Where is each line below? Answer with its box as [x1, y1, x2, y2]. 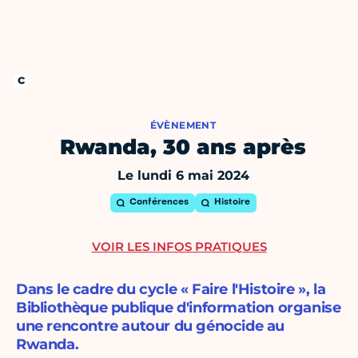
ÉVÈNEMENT [149, 119, 217, 132]
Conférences [129, 198, 189, 208]
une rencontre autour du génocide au [16, 317, 285, 336]
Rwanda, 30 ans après [60, 134, 306, 161]
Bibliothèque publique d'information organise [16, 299, 341, 317]
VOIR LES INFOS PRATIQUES [91, 239, 267, 255]
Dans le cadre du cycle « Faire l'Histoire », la [16, 280, 326, 299]
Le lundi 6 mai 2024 [117, 168, 249, 184]
